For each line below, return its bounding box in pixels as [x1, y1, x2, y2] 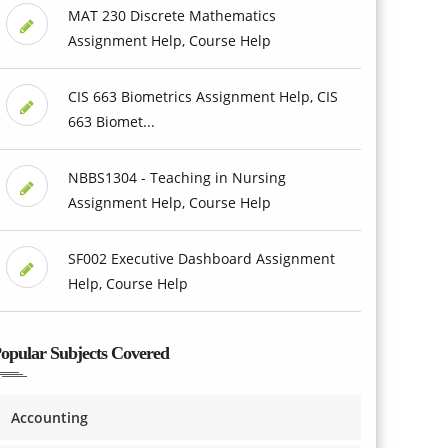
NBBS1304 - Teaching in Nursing [67, 167, 286, 187]
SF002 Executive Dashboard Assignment [67, 248, 335, 268]
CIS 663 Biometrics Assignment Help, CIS [67, 86, 338, 106]
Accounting [11, 407, 88, 427]
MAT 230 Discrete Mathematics [67, 5, 276, 25]
